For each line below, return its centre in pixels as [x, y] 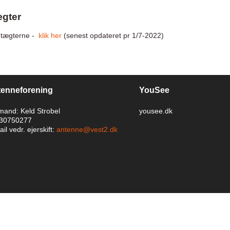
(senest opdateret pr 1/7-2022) [112, 36]
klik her [50, 36]
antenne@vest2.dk [87, 129]
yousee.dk [156, 111]
